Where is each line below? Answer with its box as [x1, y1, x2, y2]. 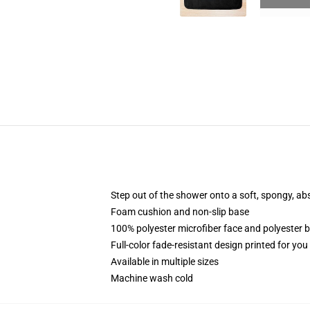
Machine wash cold [111, 273, 193, 284]
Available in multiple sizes [111, 256, 219, 267]
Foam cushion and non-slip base [111, 206, 249, 217]
